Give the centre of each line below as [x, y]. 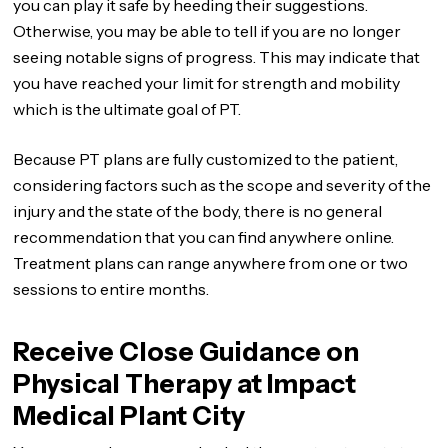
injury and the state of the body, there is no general [198, 211]
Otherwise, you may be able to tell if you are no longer [207, 31]
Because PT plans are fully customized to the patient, [206, 159]
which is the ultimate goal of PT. [127, 109]
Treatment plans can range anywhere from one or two [211, 263]
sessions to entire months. [111, 289]
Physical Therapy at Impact [185, 384]
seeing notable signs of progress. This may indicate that [217, 57]
